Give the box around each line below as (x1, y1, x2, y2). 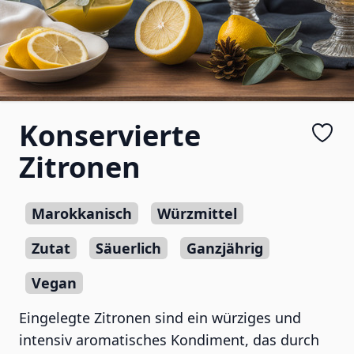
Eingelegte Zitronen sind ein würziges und (19, 308, 301, 327)
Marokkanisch (32, 204, 132, 223)
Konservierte (19, 116, 201, 155)
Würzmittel (157, 204, 237, 223)
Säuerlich (96, 239, 161, 258)
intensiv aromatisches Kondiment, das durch (19, 330, 319, 349)
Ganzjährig (186, 239, 263, 258)
